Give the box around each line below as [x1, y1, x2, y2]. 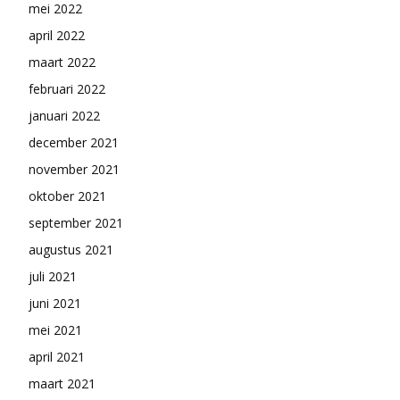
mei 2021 [29, 321, 82, 339]
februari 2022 [29, 80, 105, 98]
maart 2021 [29, 375, 96, 393]
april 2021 [29, 348, 85, 366]
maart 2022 [29, 54, 96, 71]
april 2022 [29, 27, 85, 45]
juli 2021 [29, 268, 77, 286]
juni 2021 [29, 295, 81, 312]
